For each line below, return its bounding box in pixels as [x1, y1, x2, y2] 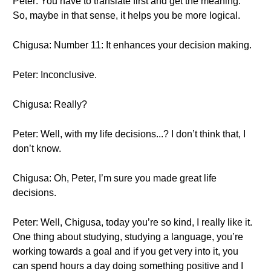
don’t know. [13, 143, 61, 154]
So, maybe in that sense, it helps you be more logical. [13, 10, 240, 21]
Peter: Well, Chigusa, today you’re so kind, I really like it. [13, 217, 252, 227]
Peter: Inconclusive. [13, 70, 97, 80]
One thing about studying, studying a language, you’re [13, 232, 243, 242]
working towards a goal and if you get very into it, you [13, 246, 238, 256]
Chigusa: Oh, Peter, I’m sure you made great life [13, 173, 217, 183]
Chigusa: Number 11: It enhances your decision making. [13, 40, 252, 50]
